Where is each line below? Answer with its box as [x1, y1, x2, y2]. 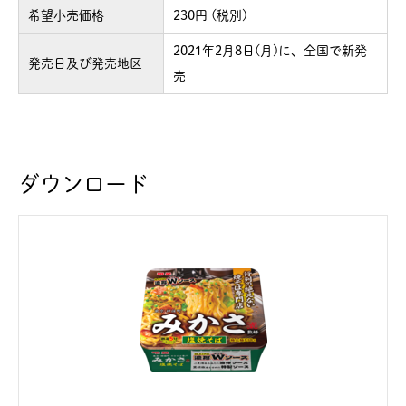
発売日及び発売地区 [28, 56, 142, 70]
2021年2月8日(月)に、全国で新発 [173, 43, 367, 57]
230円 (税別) [173, 8, 247, 22]
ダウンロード [18, 172, 149, 195]
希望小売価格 [28, 8, 104, 22]
